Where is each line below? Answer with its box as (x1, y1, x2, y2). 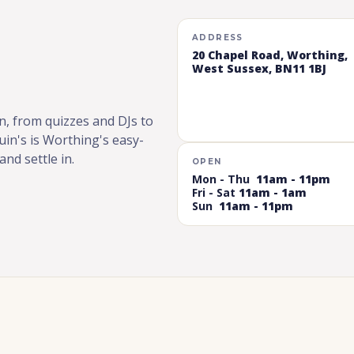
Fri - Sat (192, 185, 239, 201)
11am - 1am (239, 185, 307, 201)
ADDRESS (192, 32, 243, 43)
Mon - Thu (192, 171, 256, 187)
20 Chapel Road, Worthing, (192, 47, 348, 63)
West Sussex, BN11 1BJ (192, 61, 326, 77)
